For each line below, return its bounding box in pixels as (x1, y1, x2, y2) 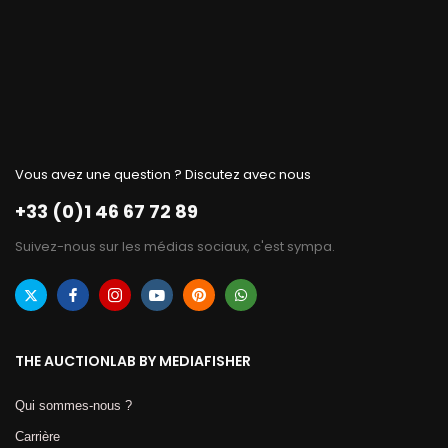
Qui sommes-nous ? (15, 398, 132, 414)
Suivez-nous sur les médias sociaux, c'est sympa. (15, 237, 335, 257)
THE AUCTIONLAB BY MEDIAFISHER (15, 351, 251, 372)
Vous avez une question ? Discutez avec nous (15, 165, 311, 185)
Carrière (15, 429, 60, 445)
